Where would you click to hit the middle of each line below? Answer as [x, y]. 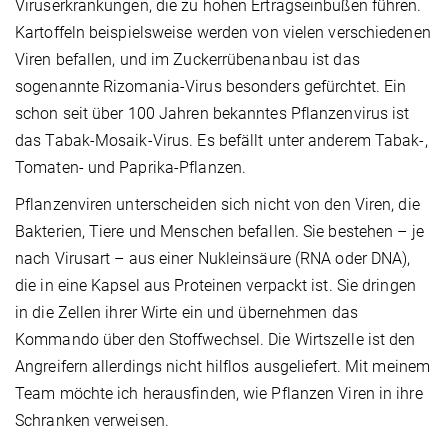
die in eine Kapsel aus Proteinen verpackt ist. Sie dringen [215, 285]
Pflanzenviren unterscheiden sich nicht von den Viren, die [217, 204]
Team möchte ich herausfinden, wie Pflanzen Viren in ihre [219, 393]
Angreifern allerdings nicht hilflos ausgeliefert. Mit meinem [223, 366]
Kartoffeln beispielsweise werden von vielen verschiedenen [223, 32]
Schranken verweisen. [92, 420]
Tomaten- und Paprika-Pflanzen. [131, 167]
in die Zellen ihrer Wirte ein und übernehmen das [186, 312]
